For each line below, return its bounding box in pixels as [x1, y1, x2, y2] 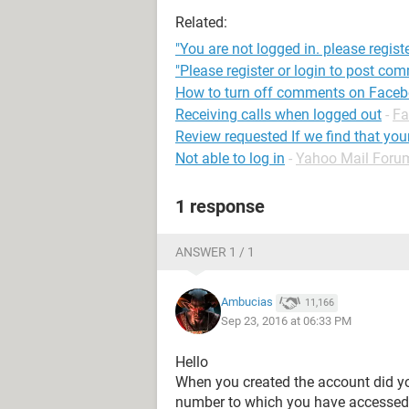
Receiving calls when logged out [175, 106, 382, 123]
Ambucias [221, 295, 273, 309]
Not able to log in [175, 150, 285, 167]
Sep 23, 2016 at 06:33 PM [221, 313, 351, 328]
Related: [175, 14, 227, 31]
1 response [175, 195, 265, 217]
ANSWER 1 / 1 [175, 245, 255, 259]
